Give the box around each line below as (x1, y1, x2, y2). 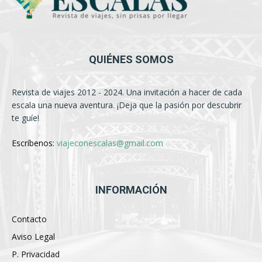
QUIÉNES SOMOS (88, 53, 174, 66)
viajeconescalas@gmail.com (57, 137, 163, 149)
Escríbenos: (12, 137, 57, 149)
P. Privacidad (12, 249, 60, 260)
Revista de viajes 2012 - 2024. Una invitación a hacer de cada (12, 87, 242, 98)
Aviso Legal (12, 231, 55, 243)
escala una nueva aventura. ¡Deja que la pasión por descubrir (12, 99, 242, 111)
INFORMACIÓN (95, 184, 167, 196)
